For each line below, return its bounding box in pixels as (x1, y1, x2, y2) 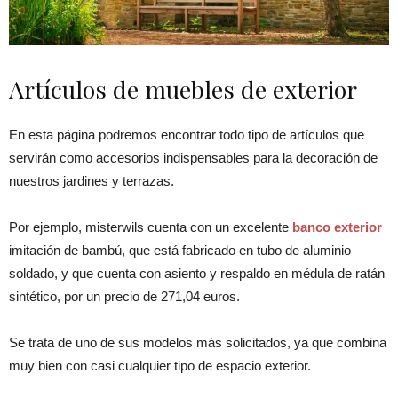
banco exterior (292, 219, 382, 235)
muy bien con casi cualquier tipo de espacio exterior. (9, 357, 311, 373)
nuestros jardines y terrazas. (9, 172, 174, 188)
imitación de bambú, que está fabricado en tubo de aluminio (9, 242, 351, 258)
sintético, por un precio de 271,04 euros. (9, 288, 240, 304)
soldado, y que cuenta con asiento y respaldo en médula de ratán (9, 265, 385, 281)
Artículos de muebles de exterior (9, 72, 357, 105)
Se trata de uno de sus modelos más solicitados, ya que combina (9, 334, 386, 350)
